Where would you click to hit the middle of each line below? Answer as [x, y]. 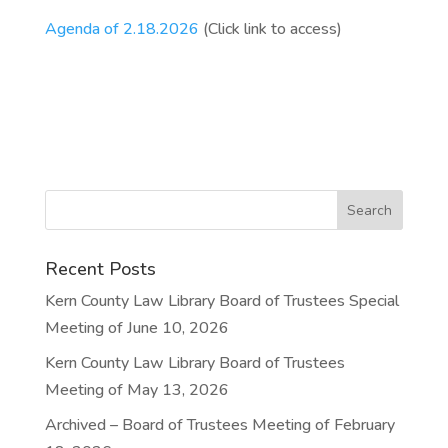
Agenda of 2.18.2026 [121, 29]
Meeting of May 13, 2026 [136, 390]
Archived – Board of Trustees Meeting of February [219, 425]
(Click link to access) [270, 29]
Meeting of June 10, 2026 [136, 328]
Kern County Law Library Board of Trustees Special [221, 301]
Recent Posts [100, 269]
